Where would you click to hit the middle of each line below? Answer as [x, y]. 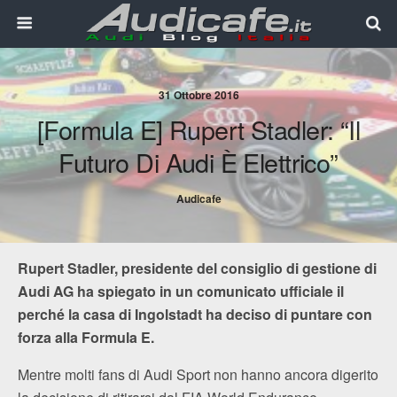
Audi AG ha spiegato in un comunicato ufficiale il [181, 291]
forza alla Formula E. [86, 337]
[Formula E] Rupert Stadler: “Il [198, 129]
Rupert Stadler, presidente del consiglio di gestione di [197, 268]
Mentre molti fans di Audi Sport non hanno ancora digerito [198, 374]
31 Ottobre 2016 [198, 95]
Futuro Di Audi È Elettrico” [198, 162]
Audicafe [198, 198]
